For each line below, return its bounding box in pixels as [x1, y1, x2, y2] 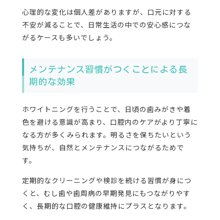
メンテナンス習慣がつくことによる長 [28, 65, 188, 74]
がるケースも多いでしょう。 [22, 32, 117, 43]
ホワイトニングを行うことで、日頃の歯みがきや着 [22, 104, 191, 114]
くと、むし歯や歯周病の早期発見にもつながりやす [22, 188, 191, 198]
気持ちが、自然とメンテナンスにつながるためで [22, 142, 184, 153]
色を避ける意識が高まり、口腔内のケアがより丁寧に [22, 117, 198, 127]
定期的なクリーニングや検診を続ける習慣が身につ [22, 175, 192, 186]
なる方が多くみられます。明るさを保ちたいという [22, 130, 192, 140]
